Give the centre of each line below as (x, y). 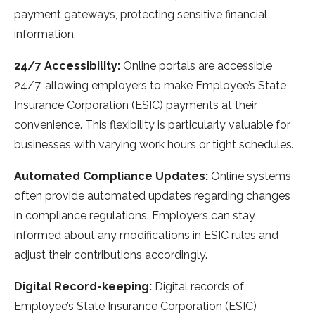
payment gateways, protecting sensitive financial (141, 15)
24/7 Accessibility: (69, 66)
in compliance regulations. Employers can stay (135, 216)
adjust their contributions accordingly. (111, 255)
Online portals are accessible (198, 66)
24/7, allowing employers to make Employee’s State (150, 86)
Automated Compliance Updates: (111, 176)
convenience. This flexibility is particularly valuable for (152, 125)
